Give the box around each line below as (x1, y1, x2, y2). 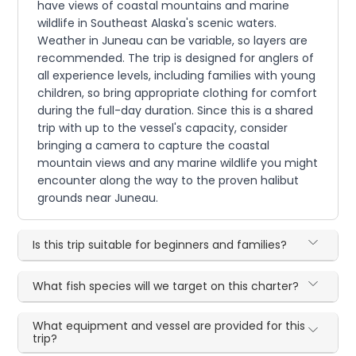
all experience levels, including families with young (37, 67, 316, 83)
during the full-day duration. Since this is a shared (37, 102, 314, 118)
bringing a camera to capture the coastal (37, 137, 270, 153)
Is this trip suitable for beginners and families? (33, 236, 288, 253)
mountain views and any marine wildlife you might (37, 154, 319, 171)
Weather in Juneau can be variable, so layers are (37, 32, 308, 48)
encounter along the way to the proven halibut (37, 172, 300, 188)
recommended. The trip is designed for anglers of (37, 49, 315, 66)
